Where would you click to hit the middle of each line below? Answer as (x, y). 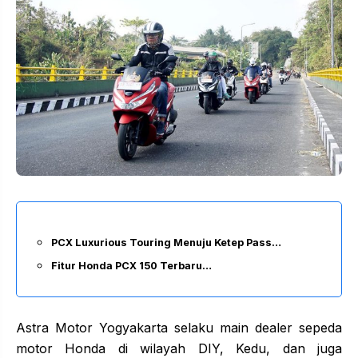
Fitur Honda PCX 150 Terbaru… (131, 266)
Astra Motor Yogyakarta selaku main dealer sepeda (179, 328)
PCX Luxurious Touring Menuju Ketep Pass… (166, 243)
